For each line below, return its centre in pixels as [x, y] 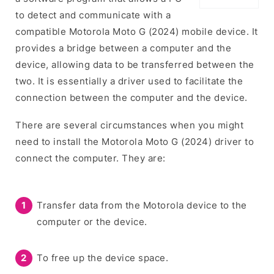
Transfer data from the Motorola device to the [142, 205]
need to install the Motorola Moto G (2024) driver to [135, 141]
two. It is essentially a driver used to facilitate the [129, 81]
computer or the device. [92, 221]
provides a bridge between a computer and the [123, 48]
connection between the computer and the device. [131, 97]
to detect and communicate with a [93, 15]
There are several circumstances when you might [129, 125]
